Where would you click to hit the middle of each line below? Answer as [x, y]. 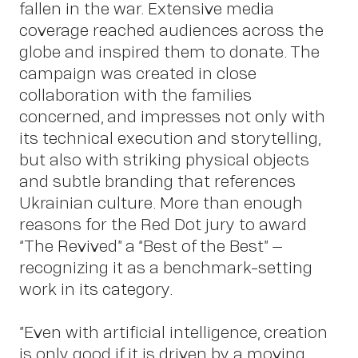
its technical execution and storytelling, [170, 138]
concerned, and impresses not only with [172, 117]
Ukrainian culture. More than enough [161, 203]
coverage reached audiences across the [171, 30]
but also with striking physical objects [164, 160]
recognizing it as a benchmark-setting [166, 268]
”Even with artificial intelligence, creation [173, 332]
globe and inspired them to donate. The [169, 52]
